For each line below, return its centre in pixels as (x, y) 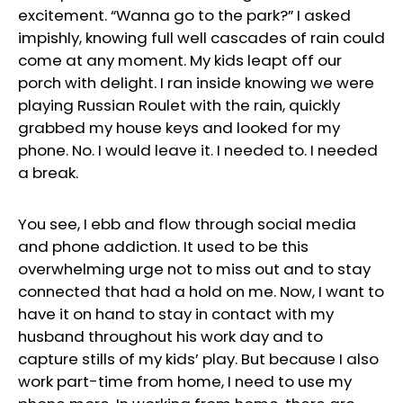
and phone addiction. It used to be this (163, 247)
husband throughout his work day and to (170, 337)
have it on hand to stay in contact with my (176, 314)
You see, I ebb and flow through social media (187, 224)
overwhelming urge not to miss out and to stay (194, 269)
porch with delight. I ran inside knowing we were (196, 83)
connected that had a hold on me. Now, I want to (201, 292)
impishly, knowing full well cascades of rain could (201, 38)
